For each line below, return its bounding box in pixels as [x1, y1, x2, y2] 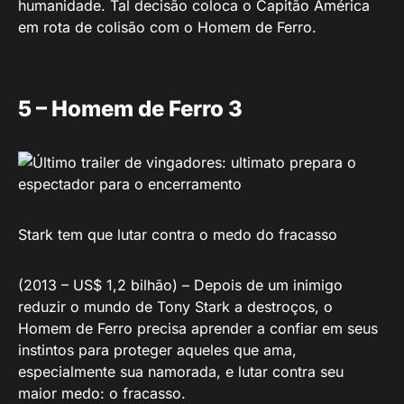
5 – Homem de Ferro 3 [18, 95, 243, 122]
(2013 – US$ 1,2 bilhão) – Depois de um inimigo [18, 275, 343, 294]
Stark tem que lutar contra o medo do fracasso [18, 225, 337, 243]
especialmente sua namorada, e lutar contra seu [18, 362, 344, 381]
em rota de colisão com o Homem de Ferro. [18, 17, 317, 36]
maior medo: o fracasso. [18, 383, 186, 402]
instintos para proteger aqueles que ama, [18, 340, 297, 359]
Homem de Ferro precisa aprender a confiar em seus [18, 318, 378, 337]
